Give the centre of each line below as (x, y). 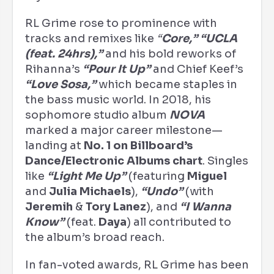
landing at (54, 146)
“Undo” (162, 191)
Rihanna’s (54, 69)
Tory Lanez (116, 207)
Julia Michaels (90, 191)
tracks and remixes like (91, 39)
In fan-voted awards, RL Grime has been (137, 265)
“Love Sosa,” (61, 84)
